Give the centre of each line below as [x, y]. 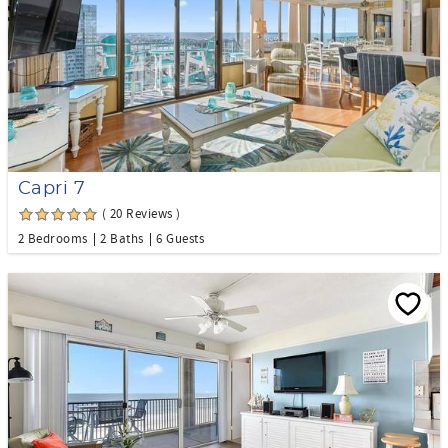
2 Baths [122, 238]
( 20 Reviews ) [141, 213]
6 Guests [180, 238]
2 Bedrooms [53, 238]
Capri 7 [52, 188]
